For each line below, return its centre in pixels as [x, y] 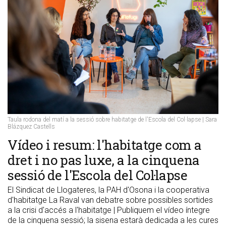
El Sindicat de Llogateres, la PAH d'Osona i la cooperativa [108, 190]
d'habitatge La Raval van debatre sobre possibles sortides [110, 200]
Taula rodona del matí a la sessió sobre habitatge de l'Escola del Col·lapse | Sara [112, 120]
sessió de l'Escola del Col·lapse [98, 175]
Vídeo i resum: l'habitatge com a [105, 145]
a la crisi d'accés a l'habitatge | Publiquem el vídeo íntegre [109, 210]
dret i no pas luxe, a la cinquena [104, 160]
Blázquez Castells [31, 127]
